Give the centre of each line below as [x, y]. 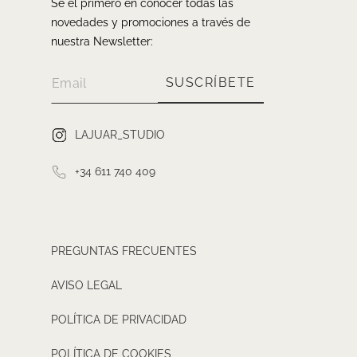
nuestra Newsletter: [102, 41]
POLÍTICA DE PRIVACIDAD [119, 319]
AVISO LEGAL [86, 285]
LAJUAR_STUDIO [120, 134]
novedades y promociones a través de [151, 22]
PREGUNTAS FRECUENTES [124, 251]
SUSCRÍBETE [210, 82]
